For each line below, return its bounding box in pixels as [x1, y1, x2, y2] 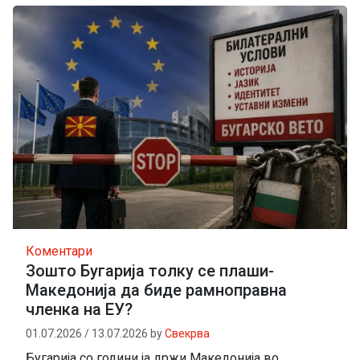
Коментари [26, 243, 92, 259]
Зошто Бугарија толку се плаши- [26, 260, 274, 280]
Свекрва [165, 326, 210, 340]
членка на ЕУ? [26, 299, 133, 319]
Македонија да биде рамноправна [26, 280, 287, 300]
